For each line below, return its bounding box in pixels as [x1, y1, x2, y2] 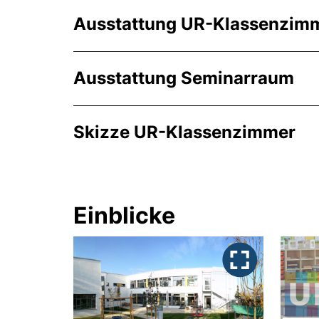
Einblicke [73, 201, 176, 229]
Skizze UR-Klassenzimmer [73, 121, 296, 142]
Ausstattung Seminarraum [73, 67, 295, 88]
